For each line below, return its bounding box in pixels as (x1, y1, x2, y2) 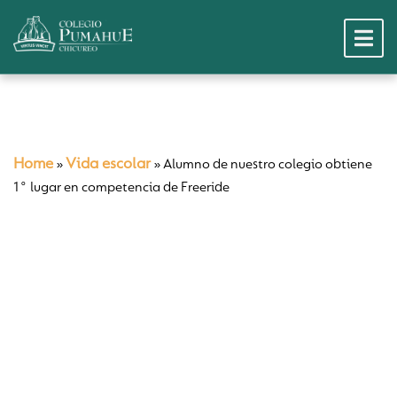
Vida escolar (66, 157, 151, 173)
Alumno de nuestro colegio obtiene (163, 158, 372, 172)
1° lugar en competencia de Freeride (13, 181, 230, 195)
